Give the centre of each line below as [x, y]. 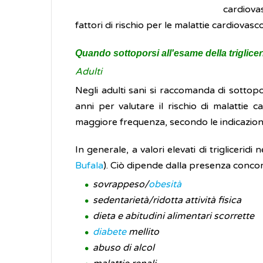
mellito [143, 232]
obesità [165, 184]
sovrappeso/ [121, 184]
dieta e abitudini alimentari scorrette [173, 216]
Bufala [89, 166]
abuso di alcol [124, 248]
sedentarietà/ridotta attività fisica [167, 200]
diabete [109, 232]
